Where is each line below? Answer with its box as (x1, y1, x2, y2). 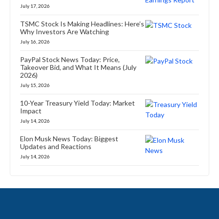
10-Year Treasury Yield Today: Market (20, 98, 135, 107)
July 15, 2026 (20, 82, 50, 88)
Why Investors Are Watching (20, 27, 109, 36)
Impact (20, 106, 42, 115)
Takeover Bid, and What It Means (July (20, 63, 136, 71)
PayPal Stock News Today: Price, (20, 55, 120, 64)
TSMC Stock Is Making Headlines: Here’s (20, 19, 144, 28)
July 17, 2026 (20, 2, 50, 9)
